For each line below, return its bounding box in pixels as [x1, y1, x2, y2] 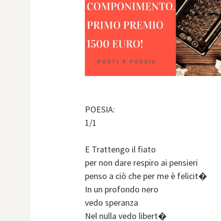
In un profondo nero [85, 184, 158, 195]
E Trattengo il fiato [85, 144, 156, 155]
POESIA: [85, 104, 115, 115]
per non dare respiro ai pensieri [85, 157, 198, 169]
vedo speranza [85, 197, 138, 209]
